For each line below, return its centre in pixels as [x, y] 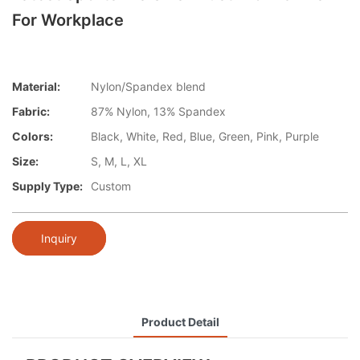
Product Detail [180, 321]
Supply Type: [47, 186]
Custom [111, 186]
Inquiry [59, 238]
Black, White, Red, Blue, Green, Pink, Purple [205, 137]
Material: [36, 87]
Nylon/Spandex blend [148, 87]
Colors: [33, 137]
